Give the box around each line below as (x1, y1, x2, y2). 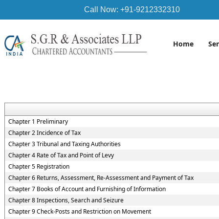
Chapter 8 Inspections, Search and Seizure (8, 196, 124, 204)
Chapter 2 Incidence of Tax (8, 129, 81, 137)
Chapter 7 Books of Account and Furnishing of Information (8, 185, 166, 193)
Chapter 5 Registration (8, 162, 69, 171)
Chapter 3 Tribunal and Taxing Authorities (8, 140, 121, 148)
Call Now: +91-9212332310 (84, 5, 180, 14)
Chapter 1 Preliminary (8, 117, 68, 126)
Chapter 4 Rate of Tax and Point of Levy (8, 151, 114, 159)
